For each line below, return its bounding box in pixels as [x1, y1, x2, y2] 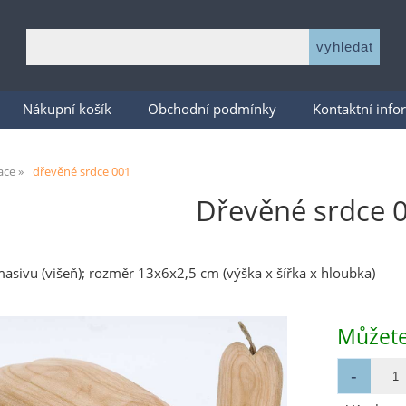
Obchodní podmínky [148, 100, 276, 119]
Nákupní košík [23, 100, 111, 119]
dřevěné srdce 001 [33, 163, 130, 179]
